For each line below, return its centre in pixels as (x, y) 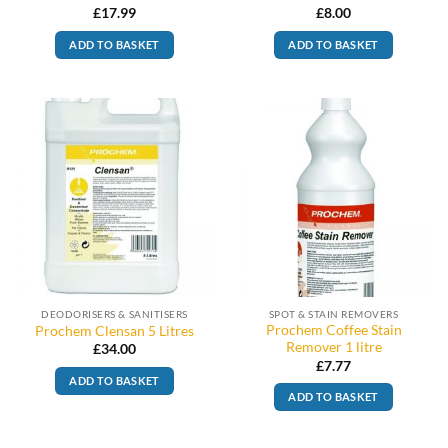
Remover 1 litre (333, 347)
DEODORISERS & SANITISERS (114, 313)
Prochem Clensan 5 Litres (114, 330)
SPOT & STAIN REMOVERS (333, 313)
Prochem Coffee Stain (333, 330)
